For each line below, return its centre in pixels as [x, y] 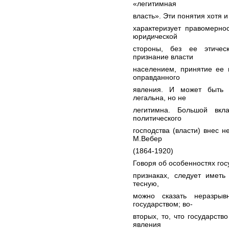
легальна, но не [159, 98]
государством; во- [163, 204]
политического [157, 118]
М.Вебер [147, 139]
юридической [155, 36]
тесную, [146, 184]
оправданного [156, 77]
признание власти [163, 57]
